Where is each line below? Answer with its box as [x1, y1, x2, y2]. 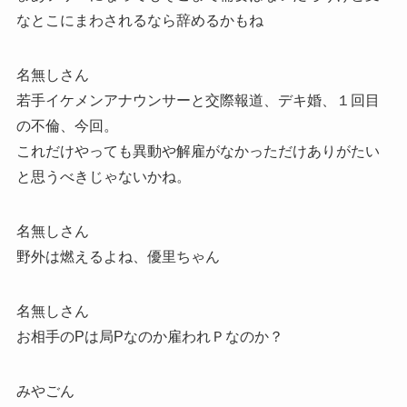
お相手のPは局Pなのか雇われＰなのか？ [15, 328, 283, 344]
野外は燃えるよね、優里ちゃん [15, 248, 220, 264]
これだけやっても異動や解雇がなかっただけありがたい [15, 143, 380, 159]
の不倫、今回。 [15, 117, 118, 134]
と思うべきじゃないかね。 [15, 168, 191, 184]
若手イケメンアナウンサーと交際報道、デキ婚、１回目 [15, 92, 380, 108]
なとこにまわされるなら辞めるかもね [15, 12, 263, 28]
